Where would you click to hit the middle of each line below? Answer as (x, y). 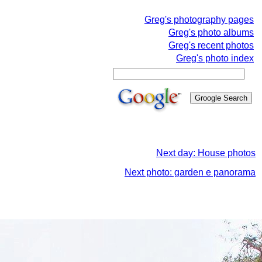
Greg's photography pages (199, 20)
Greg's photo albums (211, 32)
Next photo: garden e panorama (190, 172)
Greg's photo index (215, 58)
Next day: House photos (206, 153)
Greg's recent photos (211, 45)
